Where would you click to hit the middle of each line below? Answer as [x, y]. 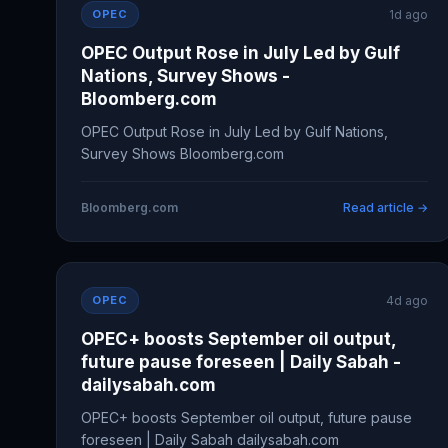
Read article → [386, 207]
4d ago [407, 300]
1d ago [409, 14]
